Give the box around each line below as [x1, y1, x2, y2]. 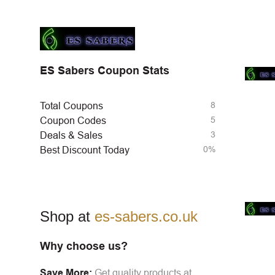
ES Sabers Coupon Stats [40, 64, 169, 77]
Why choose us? [40, 239, 128, 252]
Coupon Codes [40, 115, 106, 126]
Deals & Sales [40, 130, 103, 141]
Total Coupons [40, 100, 103, 111]
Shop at [40, 207, 95, 225]
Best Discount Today [40, 144, 130, 155]
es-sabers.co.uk [95, 207, 198, 225]
